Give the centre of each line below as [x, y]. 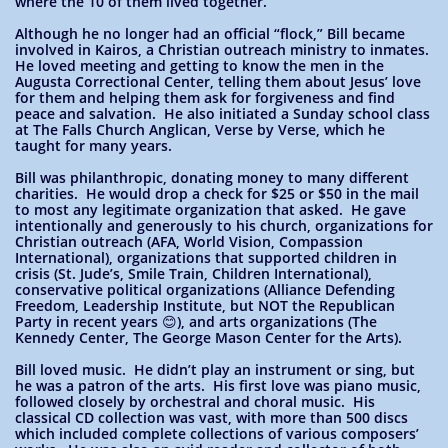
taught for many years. [93, 145]
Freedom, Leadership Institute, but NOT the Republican [205, 305]
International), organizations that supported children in [206, 257]
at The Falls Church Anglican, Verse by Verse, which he [200, 129]
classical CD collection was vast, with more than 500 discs [211, 417]
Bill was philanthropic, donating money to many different [212, 177]
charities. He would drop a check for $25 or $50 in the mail [217, 193]
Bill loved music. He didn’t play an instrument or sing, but [215, 369]
